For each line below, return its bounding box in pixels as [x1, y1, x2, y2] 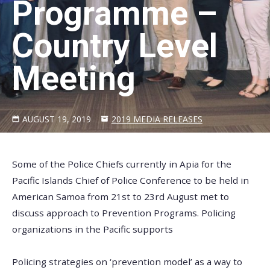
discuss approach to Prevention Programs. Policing [12, 206, 236, 219]
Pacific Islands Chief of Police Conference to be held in [12, 174, 249, 186]
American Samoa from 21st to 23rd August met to [12, 190, 229, 202]
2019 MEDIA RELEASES [111, 113, 202, 125]
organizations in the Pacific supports [12, 222, 173, 235]
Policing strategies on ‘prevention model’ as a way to [12, 255, 242, 268]
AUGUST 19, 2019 [22, 113, 92, 125]
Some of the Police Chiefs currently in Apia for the [12, 157, 231, 170]
